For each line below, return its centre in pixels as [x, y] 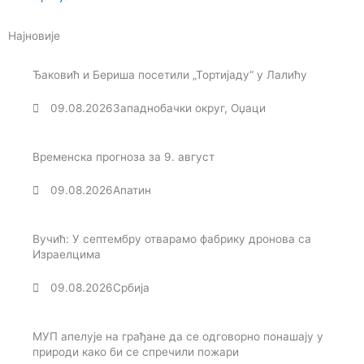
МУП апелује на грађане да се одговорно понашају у [178, 337]
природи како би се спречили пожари [136, 352]
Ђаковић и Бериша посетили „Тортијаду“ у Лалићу [170, 75]
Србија [132, 288]
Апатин [132, 191]
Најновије [34, 36]
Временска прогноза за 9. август [123, 157]
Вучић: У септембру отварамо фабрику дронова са [172, 239]
